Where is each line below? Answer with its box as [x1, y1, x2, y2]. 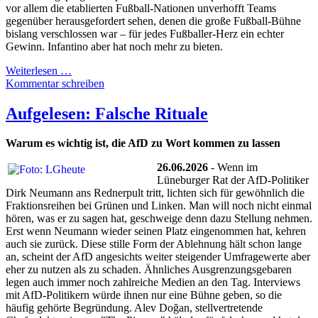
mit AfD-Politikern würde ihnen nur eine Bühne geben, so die [6, 289, 282, 302]
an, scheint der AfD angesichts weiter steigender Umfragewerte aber [6, 251, 310, 263]
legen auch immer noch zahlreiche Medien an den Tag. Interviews [6, 276, 300, 289]
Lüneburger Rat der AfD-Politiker [157, 174, 309, 187]
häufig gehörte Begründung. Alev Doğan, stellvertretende [6, 302, 263, 314]
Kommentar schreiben [6, 77, 104, 89]
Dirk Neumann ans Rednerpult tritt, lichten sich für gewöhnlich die [6, 187, 305, 199]
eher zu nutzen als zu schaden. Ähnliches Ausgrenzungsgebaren [6, 263, 292, 276]
